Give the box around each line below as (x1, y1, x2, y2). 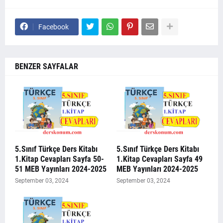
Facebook (38, 22, 69, 31)
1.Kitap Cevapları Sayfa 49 (116, 154, 203, 164)
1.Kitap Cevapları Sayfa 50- (15, 154, 104, 164)
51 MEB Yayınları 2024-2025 (15, 164, 107, 174)
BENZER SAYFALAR (15, 61, 78, 71)
